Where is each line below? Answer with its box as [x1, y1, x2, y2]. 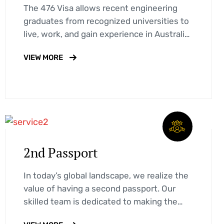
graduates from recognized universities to [23, 16, 189, 26]
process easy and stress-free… [23, 209, 145, 219]
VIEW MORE [23, 53, 63, 62]
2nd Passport [23, 143, 98, 161]
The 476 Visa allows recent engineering [23, 3, 178, 13]
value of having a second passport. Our [23, 183, 176, 193]
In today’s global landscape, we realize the [23, 170, 189, 180]
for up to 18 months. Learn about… [23, 42, 158, 52]
